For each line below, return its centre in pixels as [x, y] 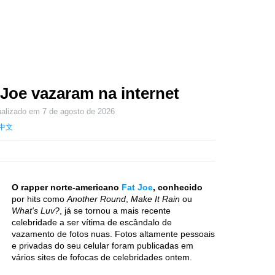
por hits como [39, 199]
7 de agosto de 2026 [79, 112]
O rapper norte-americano [67, 187]
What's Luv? [36, 211]
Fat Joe [137, 187]
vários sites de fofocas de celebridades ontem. [102, 257]
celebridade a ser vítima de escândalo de [92, 222]
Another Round [96, 199]
